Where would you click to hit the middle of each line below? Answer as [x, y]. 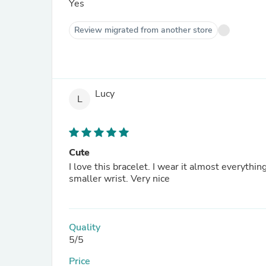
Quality [85, 227]
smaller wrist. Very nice [119, 179]
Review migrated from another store [143, 30]
